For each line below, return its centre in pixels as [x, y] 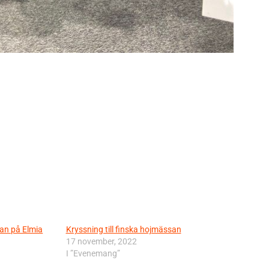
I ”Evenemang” [93, 253]
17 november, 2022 [101, 241]
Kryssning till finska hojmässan [123, 229]
